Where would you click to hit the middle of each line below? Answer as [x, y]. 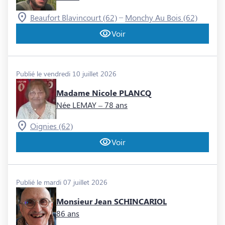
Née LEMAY [76, 105]
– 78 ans [113, 105]
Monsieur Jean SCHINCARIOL [111, 201]
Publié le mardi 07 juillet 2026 [62, 182]
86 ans [68, 213]
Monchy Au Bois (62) [161, 18]
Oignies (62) [51, 126]
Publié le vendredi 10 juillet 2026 [66, 74]
